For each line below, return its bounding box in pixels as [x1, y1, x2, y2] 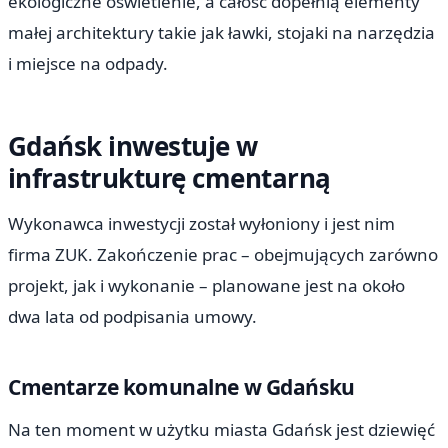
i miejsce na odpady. [8, 52, 168, 76]
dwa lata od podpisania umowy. [8, 305, 257, 329]
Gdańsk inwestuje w [8, 127, 258, 164]
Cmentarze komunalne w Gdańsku [8, 373, 355, 402]
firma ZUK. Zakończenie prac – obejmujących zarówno [8, 243, 438, 267]
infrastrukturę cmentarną [8, 159, 331, 196]
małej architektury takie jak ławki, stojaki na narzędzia [8, 21, 435, 45]
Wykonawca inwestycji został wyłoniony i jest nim [8, 212, 395, 236]
